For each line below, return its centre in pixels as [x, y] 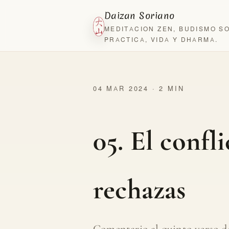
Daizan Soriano [139, 16]
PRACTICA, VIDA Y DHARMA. [161, 39]
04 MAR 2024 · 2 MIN [139, 88]
